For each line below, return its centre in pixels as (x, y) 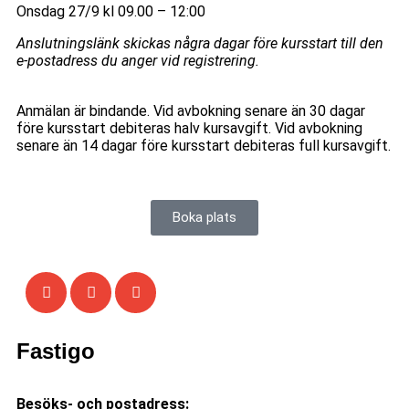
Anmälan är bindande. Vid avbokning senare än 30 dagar (191, 111)
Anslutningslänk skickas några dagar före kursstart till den (200, 44)
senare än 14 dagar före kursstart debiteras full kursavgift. (204, 146)
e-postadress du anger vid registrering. (140, 61)
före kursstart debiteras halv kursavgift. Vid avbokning (189, 129)
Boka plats (204, 218)
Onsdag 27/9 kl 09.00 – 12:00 (111, 12)
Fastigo (56, 351)
